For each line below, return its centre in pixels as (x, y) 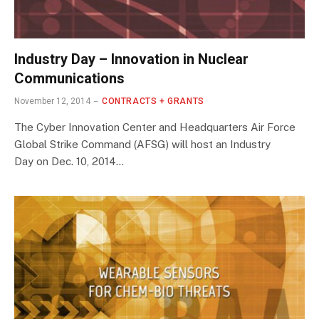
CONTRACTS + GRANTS (153, 101)
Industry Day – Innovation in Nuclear (131, 59)
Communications (69, 78)
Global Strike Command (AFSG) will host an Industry (142, 144)
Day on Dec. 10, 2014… (69, 161)
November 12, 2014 (52, 101)
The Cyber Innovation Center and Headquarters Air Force (155, 127)
